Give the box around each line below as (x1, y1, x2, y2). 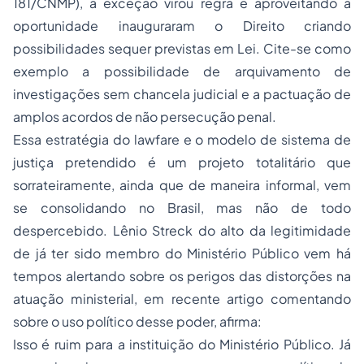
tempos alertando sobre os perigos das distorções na (13, 267, 351, 285)
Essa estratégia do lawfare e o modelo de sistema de (13, 131, 351, 149)
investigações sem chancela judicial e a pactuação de (13, 85, 351, 103)
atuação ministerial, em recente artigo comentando (13, 290, 351, 308)
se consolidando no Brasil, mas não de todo (13, 199, 351, 217)
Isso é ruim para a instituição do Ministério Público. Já (13, 336, 351, 353)
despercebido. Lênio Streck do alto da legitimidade (13, 222, 351, 240)
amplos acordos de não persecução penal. (13, 108, 276, 126)
